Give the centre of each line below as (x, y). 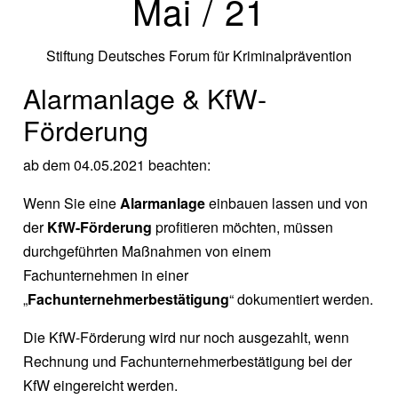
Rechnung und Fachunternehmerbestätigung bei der (188, 362)
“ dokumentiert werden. (302, 299)
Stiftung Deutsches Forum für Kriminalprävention (199, 56)
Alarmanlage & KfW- (145, 98)
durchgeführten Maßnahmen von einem (147, 251)
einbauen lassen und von (287, 203)
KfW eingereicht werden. (101, 386)
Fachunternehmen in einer (106, 275)
